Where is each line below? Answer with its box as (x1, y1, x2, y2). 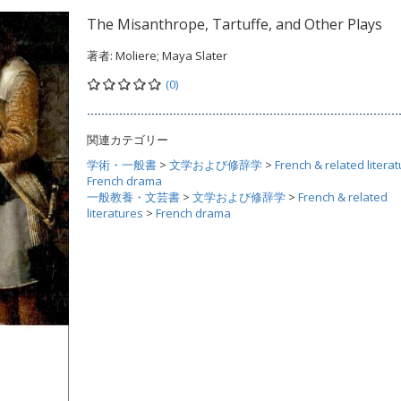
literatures (87, 205, 143, 221)
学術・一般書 (87, 157, 157, 173)
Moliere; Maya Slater (115, 47, 227, 64)
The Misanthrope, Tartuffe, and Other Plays (87, 14, 382, 34)
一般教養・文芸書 (87, 189, 180, 205)
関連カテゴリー (87, 132, 168, 148)
